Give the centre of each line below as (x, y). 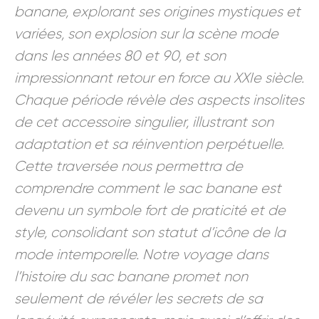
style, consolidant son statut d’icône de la (150, 233)
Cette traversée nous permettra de (129, 167)
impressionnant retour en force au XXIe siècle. (159, 78)
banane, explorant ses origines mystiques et (157, 12)
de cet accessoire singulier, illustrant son (144, 122)
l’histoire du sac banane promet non (131, 277)
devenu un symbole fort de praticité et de (150, 211)
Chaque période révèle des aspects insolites (159, 100)
